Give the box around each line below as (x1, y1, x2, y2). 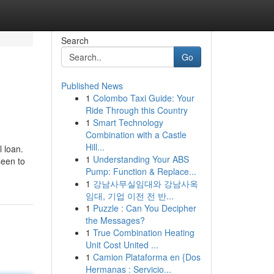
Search (61, 34, 89, 46)
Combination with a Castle (85, 128, 187, 141)
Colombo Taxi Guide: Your (92, 92, 194, 104)
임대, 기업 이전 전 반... (85, 190, 174, 202)
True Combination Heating (92, 226, 194, 239)
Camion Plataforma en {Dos (92, 251, 201, 263)
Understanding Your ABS (92, 153, 189, 165)
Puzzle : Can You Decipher (92, 202, 196, 214)
